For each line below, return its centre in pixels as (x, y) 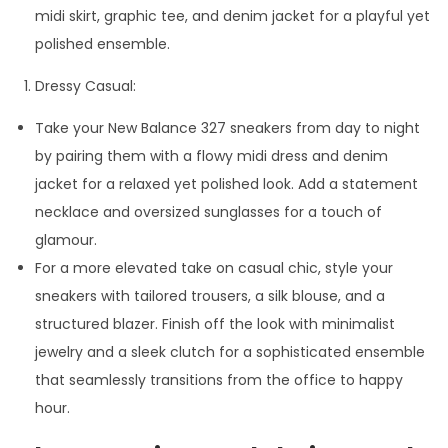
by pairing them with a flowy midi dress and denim (211, 155)
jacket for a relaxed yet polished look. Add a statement (226, 183)
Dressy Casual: (85, 85)
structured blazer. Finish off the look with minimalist (215, 323)
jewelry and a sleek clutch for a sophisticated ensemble (230, 351)
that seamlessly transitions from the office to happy (219, 379)
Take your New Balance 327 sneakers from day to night (227, 127)
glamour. (66, 239)
